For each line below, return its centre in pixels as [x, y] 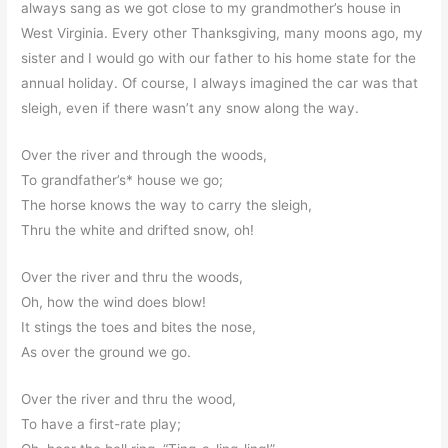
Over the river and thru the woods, [132, 276]
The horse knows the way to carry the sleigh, [167, 204]
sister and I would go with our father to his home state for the [219, 58]
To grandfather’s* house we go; [122, 179]
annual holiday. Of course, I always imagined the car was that [220, 83]
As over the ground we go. [106, 351]
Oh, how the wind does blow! [114, 301]
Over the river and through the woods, [144, 154]
